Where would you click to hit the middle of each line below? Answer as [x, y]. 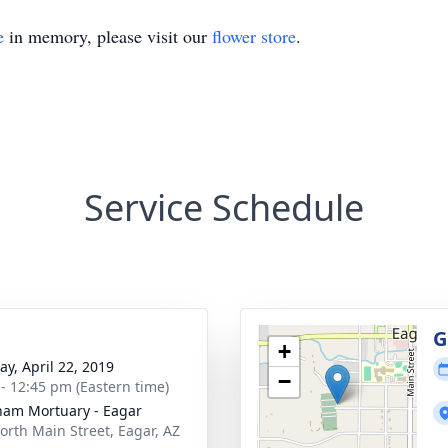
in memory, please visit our [108, 36]
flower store [254, 36]
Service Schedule [224, 207]
